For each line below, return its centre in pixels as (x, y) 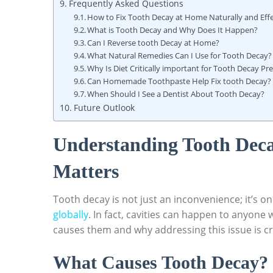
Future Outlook (104, 108)
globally (71, 214)
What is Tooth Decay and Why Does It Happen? (173, 30)
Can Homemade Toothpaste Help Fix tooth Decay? (179, 81)
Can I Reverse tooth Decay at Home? (154, 43)
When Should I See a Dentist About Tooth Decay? (176, 94)
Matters (86, 171)
